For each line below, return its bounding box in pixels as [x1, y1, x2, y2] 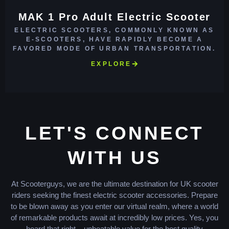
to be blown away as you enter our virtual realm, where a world [11, 202, 218, 211]
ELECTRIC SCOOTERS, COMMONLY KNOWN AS [14, 27, 215, 34]
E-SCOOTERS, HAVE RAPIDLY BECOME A [26, 36, 203, 43]
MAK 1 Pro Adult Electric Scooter [18, 11, 211, 23]
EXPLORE [91, 60, 132, 68]
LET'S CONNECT [25, 123, 204, 144]
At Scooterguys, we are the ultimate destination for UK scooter [11, 179, 218, 189]
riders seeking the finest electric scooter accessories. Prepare [11, 191, 218, 200]
